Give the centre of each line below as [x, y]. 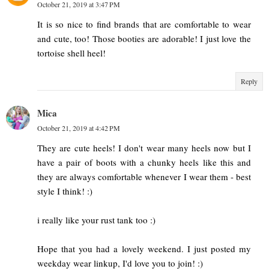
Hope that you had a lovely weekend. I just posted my [144, 249]
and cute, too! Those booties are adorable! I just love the [144, 39]
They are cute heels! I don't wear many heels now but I [144, 148]
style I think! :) [65, 191]
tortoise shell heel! [71, 53]
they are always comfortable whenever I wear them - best [144, 177]
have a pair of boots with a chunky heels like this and [144, 162]
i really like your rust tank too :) [96, 220]
